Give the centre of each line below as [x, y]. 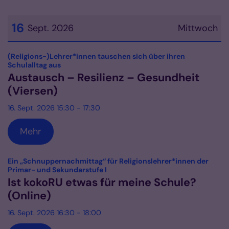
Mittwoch [198, 28]
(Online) [29, 196]
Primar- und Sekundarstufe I [57, 170]
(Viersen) [33, 91]
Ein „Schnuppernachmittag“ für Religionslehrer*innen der [108, 161]
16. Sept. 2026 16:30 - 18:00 [54, 213]
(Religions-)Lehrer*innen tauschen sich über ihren [96, 56]
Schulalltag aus [34, 65]
